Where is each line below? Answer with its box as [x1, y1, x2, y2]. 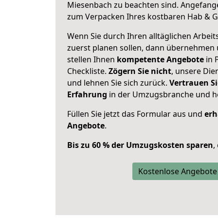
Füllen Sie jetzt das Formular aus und [67, 109, 204, 119]
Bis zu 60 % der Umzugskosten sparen [67, 140, 213, 150]
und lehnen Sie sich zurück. [67, 77, 169, 88]
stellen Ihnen [67, 54, 117, 65]
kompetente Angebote [117, 54, 204, 65]
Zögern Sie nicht [109, 66, 171, 76]
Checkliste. [67, 66, 109, 76]
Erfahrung [67, 89, 107, 100]
